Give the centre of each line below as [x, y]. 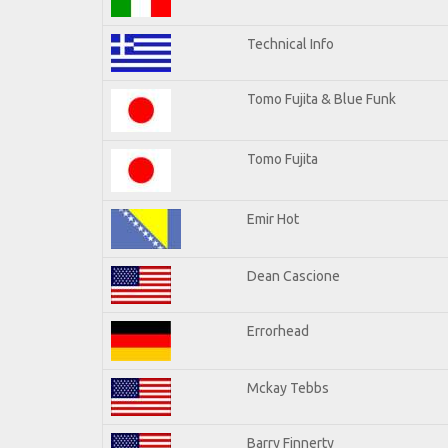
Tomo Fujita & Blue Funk [321, 98]
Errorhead [278, 330]
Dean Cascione [293, 275]
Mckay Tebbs [288, 387]
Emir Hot [273, 218]
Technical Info [290, 43]
